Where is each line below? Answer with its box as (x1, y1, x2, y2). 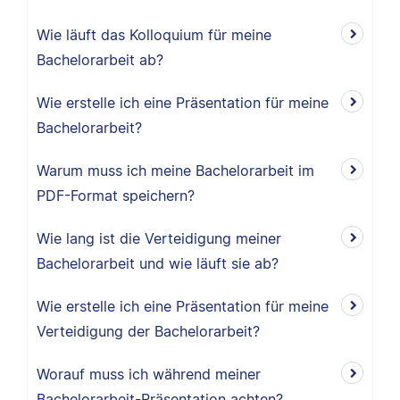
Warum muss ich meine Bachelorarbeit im (37, 162, 314, 179)
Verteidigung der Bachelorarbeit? (37, 322, 260, 340)
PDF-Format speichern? (37, 187, 195, 204)
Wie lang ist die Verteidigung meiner (37, 229, 281, 247)
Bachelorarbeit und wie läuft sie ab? (37, 254, 279, 272)
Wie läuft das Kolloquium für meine (37, 26, 271, 44)
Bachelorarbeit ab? (37, 51, 163, 69)
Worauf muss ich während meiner (37, 365, 261, 383)
